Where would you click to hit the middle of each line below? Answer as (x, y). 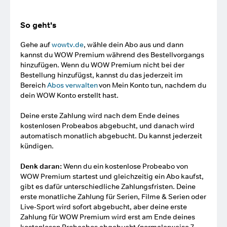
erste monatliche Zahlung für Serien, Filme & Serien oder (113, 197)
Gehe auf (36, 45)
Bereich (34, 85)
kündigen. (37, 146)
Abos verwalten (72, 85)
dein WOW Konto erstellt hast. (70, 95)
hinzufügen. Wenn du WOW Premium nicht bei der (102, 65)
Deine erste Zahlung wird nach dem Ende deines (100, 116)
